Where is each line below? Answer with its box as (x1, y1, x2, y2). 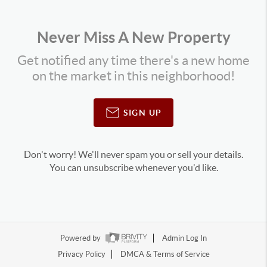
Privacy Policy (57, 250, 105, 259)
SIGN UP (123, 107, 162, 117)
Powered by (60, 234, 103, 243)
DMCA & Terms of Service (120, 250, 210, 259)
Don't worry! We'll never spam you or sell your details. (24, 149, 243, 160)
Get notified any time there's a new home (17, 53, 250, 67)
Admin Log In (162, 234, 207, 243)
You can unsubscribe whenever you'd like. (49, 162, 218, 173)
